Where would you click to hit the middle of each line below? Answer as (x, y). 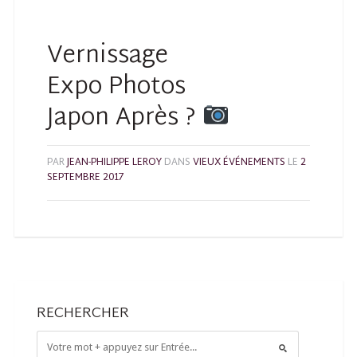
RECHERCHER (82, 314)
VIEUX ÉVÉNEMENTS (239, 163)
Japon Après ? (125, 119)
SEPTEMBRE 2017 (86, 178)
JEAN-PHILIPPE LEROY (115, 163)
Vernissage (108, 57)
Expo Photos (117, 88)
